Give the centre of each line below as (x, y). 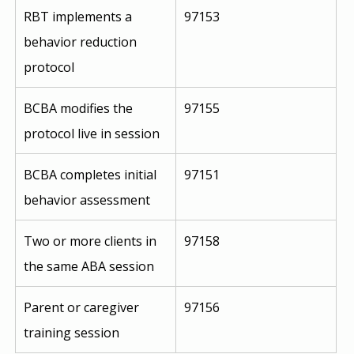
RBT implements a (79, 16)
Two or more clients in (91, 241)
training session (71, 332)
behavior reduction (81, 41)
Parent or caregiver (83, 307)
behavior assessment (87, 200)
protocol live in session (91, 133)
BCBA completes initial (91, 174)
